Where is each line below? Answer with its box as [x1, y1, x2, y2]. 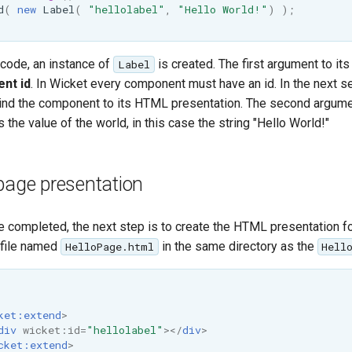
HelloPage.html [64, 240, 154, 254]
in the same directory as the [158, 239, 317, 254]
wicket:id [22, 322, 80, 337]
